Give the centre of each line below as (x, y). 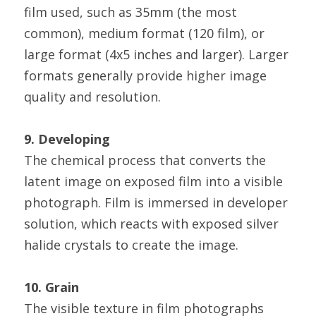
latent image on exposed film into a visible (153, 181)
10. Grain (51, 287)
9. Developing (67, 139)
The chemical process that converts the (145, 160)
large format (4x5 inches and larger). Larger (156, 54)
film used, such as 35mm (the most (130, 12)
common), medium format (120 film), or (144, 33)
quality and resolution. (92, 97)
